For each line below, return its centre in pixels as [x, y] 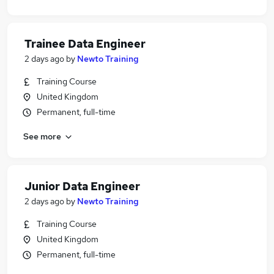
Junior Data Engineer [82, 186]
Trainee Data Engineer [85, 44]
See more [42, 136]
